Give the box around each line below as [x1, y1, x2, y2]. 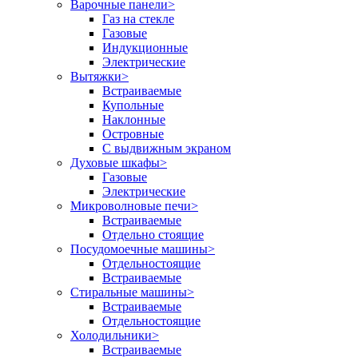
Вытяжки [70, 69, 121, 83]
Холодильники [70, 328, 152, 342]
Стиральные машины [70, 284, 187, 299]
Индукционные [102, 40, 188, 54]
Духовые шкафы [70, 155, 160, 169]
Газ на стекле [102, 11, 174, 26]
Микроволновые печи [70, 198, 191, 213]
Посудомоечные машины [70, 241, 208, 256]
